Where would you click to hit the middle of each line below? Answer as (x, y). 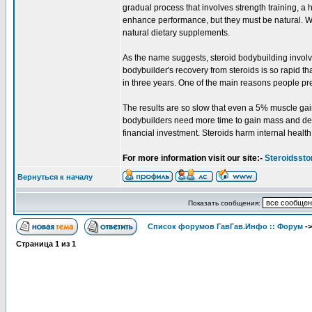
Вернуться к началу (55, 177)
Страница (36, 244)
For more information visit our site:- (193, 158)
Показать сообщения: (225, 203)
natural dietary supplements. (176, 33)
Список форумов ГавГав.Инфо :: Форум (225, 226)
